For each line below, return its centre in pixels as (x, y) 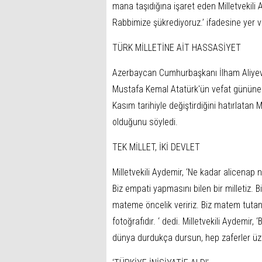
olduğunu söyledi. (145, 122)
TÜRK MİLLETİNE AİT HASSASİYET (177, 48)
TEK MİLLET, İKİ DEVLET (156, 147)
